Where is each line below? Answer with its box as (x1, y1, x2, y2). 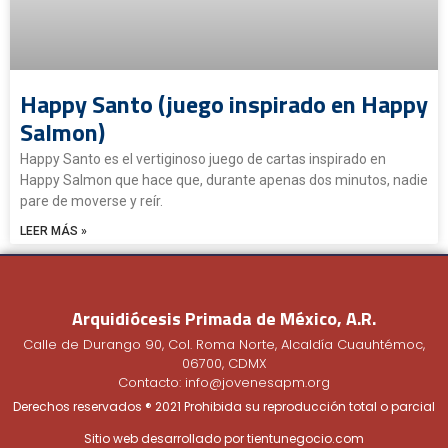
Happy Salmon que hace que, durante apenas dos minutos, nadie (20, 171, 428, 188)
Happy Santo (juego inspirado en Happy (20, 85, 428, 122)
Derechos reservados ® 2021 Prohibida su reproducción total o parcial (13, 397, 435, 415)
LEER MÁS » (20, 223, 87, 238)
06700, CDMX (181, 353, 267, 373)
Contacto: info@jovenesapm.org (118, 372, 330, 392)
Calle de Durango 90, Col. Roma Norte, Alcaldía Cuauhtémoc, (23, 334, 425, 354)
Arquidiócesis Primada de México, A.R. (72, 304, 376, 332)
